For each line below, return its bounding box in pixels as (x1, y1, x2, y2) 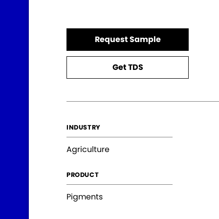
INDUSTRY (66, 123, 101, 132)
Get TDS (112, 62, 143, 73)
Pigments (66, 191, 103, 203)
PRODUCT (66, 170, 99, 180)
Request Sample (94, 34, 161, 45)
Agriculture (66, 144, 109, 155)
